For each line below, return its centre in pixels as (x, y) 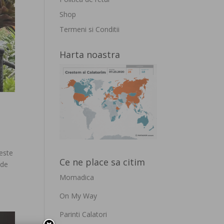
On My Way (78, 196)
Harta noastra (90, 54)
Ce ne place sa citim (102, 162)
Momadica (77, 177)
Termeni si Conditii (90, 29)
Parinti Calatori (83, 214)
